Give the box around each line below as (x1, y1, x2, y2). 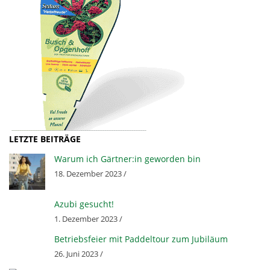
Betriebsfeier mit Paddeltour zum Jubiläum (54, 233, 228, 245)
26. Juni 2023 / (54, 248, 103, 259)
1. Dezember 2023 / (54, 213, 122, 224)
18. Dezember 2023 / (54, 168, 127, 179)
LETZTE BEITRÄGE (9, 133, 81, 145)
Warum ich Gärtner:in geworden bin (54, 152, 201, 165)
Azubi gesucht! (54, 198, 114, 210)
